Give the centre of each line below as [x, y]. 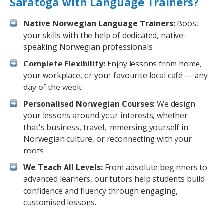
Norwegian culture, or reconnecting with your [108, 139]
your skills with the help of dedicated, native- [105, 35]
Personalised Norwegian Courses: [89, 104]
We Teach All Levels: [63, 167]
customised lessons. [60, 202]
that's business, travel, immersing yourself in [106, 127]
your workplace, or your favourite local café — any [116, 75]
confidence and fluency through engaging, [101, 191]
